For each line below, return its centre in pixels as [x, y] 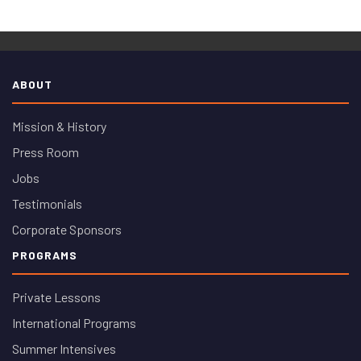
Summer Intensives [64, 348]
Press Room [46, 151]
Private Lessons [56, 297]
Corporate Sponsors [67, 229]
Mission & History [59, 126]
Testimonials [47, 203]
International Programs [74, 322]
